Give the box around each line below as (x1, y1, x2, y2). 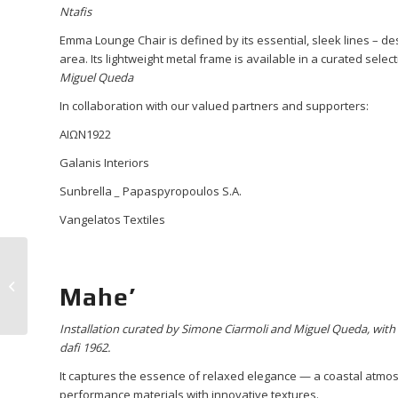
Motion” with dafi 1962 (31, 270, 149, 286)
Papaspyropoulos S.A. (123, 182, 242, 199)
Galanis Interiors (60, 154, 149, 171)
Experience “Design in (31, 251, 148, 267)
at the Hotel (31, 289, 93, 305)
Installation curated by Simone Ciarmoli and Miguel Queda (60, 320, 367, 337)
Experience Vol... (31, 307, 119, 323)
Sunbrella (60, 182, 115, 199)
